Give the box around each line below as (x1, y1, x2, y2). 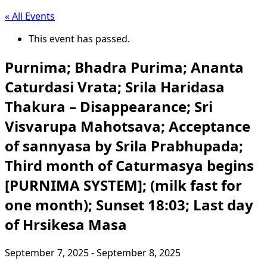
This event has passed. (29, 32, 130, 45)
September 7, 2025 (5, 246, 89, 259)
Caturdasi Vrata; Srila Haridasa (5, 76, 225, 97)
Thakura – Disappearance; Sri (5, 96, 213, 116)
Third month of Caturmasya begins (5, 155, 254, 175)
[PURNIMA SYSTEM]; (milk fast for (5, 175, 242, 195)
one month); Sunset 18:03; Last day (5, 194, 253, 215)
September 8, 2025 (97, 246, 181, 259)
